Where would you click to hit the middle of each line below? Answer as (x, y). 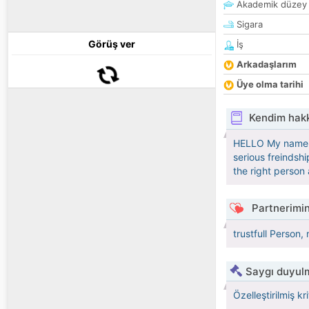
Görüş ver (112, 44)
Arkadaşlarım (267, 64)
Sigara (248, 24)
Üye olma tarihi (270, 84)
